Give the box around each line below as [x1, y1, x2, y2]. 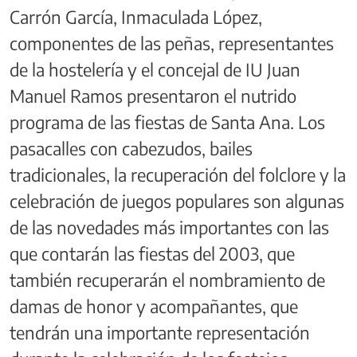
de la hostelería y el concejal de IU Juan [10, 57, 300, 80]
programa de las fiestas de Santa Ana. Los [10, 110, 325, 133]
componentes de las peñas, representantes [10, 31, 334, 54]
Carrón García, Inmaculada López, [10, 5, 262, 28]
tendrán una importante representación [10, 320, 310, 343]
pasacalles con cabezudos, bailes [10, 136, 253, 159]
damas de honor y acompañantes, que [10, 294, 298, 317]
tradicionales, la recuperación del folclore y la [10, 163, 346, 186]
